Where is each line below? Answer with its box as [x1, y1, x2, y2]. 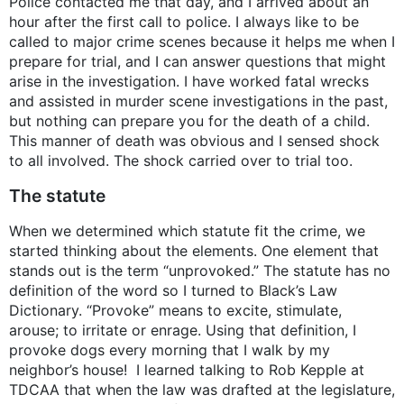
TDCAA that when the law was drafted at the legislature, [9, 381, 395, 399]
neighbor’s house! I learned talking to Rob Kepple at [9, 361, 364, 380]
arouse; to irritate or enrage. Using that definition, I [9, 321, 356, 340]
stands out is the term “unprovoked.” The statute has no [9, 262, 390, 280]
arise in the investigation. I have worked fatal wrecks [9, 72, 369, 91]
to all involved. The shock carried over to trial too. [9, 151, 353, 170]
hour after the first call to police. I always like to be [9, 13, 359, 32]
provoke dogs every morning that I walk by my [9, 341, 330, 360]
